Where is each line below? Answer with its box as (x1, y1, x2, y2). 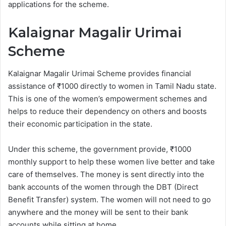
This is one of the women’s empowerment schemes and (8, 94, 207, 104)
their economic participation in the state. (8, 119, 152, 129)
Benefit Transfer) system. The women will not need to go (8, 195, 211, 205)
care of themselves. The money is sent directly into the (8, 169, 204, 180)
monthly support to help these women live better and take (8, 157, 215, 167)
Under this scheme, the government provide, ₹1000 (8, 144, 191, 154)
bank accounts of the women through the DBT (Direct (8, 182, 198, 192)
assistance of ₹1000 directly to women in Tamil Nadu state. (8, 81, 216, 91)
